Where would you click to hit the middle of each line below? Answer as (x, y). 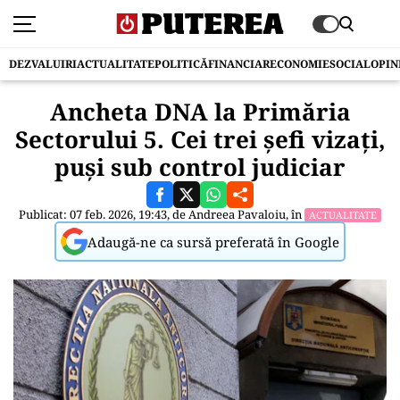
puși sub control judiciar (200, 167)
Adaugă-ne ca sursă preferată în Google (213, 242)
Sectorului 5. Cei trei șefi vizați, (200, 139)
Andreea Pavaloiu (237, 214)
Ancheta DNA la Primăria (200, 112)
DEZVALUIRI (43, 64)
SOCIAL (350, 64)
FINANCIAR (239, 64)
